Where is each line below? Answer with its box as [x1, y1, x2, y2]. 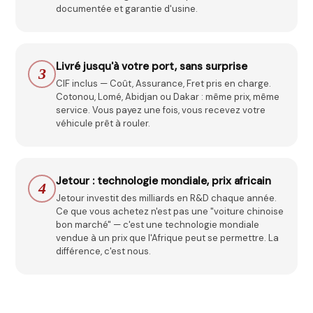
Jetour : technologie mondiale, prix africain [56, 174, 272, 188]
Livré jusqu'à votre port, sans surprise [56, 59, 248, 73]
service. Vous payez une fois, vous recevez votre [56, 104, 266, 116]
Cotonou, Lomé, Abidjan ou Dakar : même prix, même [56, 91, 280, 103]
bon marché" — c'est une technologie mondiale [56, 219, 260, 231]
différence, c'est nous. [56, 245, 152, 257]
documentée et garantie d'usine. [56, 3, 198, 15]
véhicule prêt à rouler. [56, 117, 151, 129]
